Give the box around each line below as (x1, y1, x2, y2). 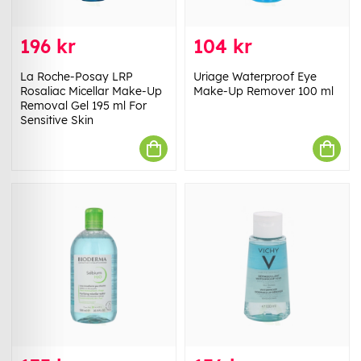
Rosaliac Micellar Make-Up (20, 84, 162, 99)
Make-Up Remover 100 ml (193, 84, 334, 99)
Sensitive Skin (20, 113, 93, 128)
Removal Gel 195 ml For (20, 98, 147, 114)
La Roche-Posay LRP (20, 69, 133, 85)
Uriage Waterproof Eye (193, 69, 317, 85)
